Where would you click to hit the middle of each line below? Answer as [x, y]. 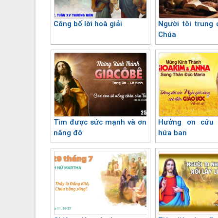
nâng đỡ [68, 133]
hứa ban [173, 133]
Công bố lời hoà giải [88, 24]
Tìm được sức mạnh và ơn [100, 122]
